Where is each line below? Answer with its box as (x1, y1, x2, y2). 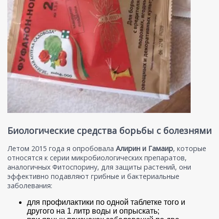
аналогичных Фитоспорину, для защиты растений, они (7, 162, 191, 172)
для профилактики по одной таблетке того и (27, 198, 185, 207)
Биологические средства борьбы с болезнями (7, 125, 212, 137)
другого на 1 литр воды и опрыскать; (27, 207, 159, 216)
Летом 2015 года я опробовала (7, 144, 116, 153)
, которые (173, 144, 206, 153)
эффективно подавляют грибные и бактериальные (7, 172, 179, 181)
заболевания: (7, 181, 52, 191)
